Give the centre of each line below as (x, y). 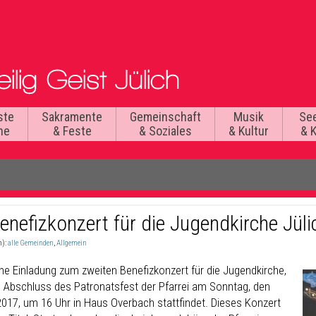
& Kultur (249, 131)
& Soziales (165, 131)
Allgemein (72, 243)
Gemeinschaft (165, 117)
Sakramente (72, 117)
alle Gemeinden (31, 243)
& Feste (72, 131)
